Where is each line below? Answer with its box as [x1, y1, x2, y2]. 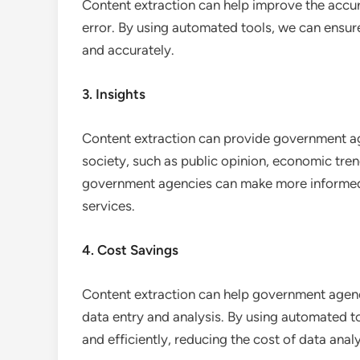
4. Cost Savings [82, 242, 178, 258]
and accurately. [82, 42, 174, 58]
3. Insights [82, 86, 145, 102]
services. [82, 198, 135, 214]
